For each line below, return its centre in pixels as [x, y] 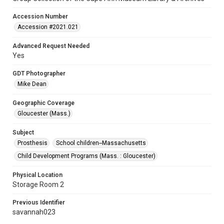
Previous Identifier [39, 202]
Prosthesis [32, 143]
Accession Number [40, 16]
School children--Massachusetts [101, 143]
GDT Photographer [39, 73]
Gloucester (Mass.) [44, 113]
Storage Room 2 [38, 184]
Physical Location [37, 175]
